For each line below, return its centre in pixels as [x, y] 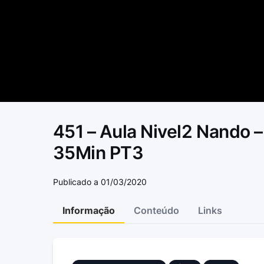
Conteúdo [156, 211]
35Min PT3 [98, 153]
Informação [88, 211]
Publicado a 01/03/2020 [100, 182]
